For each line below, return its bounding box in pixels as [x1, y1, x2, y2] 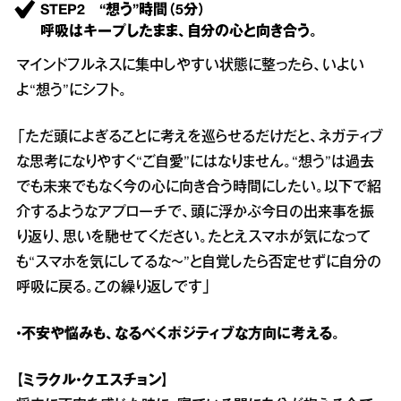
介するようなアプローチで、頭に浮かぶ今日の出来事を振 [16, 206, 374, 219]
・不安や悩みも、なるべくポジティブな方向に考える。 [16, 328, 340, 341]
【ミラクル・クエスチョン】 [16, 374, 168, 388]
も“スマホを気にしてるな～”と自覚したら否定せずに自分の [16, 256, 381, 269]
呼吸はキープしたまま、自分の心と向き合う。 [40, 25, 318, 38]
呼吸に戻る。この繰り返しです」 [16, 281, 211, 294]
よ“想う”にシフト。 [16, 84, 127, 98]
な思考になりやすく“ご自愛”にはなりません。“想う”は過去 [16, 156, 374, 169]
